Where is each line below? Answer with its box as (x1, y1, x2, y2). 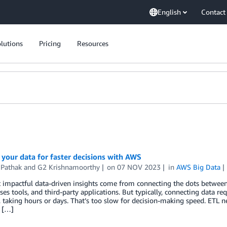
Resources (77, 39, 108, 48)
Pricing (39, 39, 61, 48)
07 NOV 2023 (117, 163, 161, 171)
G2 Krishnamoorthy (37, 163, 100, 171)
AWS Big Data (176, 163, 221, 171)
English (158, 8, 181, 16)
